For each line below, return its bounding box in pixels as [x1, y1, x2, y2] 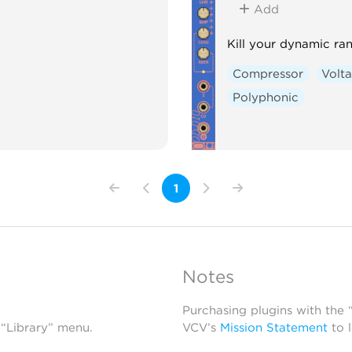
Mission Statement [219, 321, 328, 335]
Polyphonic [233, 90, 299, 104]
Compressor [233, 66, 304, 81]
